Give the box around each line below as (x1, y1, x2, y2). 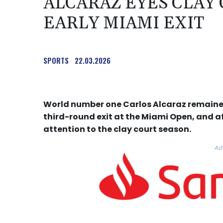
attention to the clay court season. (43, 123, 191, 135)
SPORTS (43, 55, 69, 66)
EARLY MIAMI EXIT (43, 12, 204, 35)
